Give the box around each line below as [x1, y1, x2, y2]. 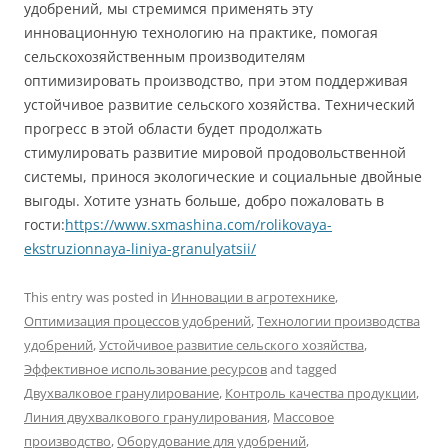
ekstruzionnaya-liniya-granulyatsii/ [24, 238, 256, 258]
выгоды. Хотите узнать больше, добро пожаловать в [24, 190, 384, 210]
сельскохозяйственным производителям [24, 46, 305, 66]
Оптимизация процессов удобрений [24, 311, 251, 330]
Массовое [273, 407, 334, 426]
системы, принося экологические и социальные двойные [24, 166, 422, 186]
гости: [24, 214, 65, 234]
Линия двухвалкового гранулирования [24, 407, 267, 426]
